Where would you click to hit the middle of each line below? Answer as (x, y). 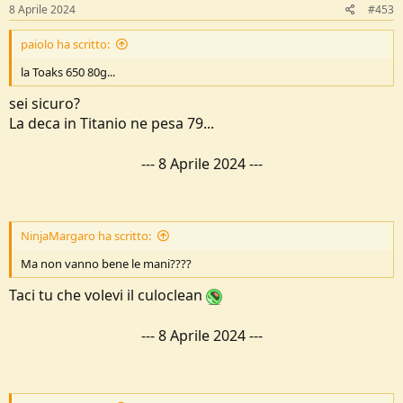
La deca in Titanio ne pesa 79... (112, 123)
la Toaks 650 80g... (68, 72)
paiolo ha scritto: (65, 44)
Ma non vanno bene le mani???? (106, 263)
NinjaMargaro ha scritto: (86, 235)
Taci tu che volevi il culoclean (107, 295)
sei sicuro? (45, 103)
